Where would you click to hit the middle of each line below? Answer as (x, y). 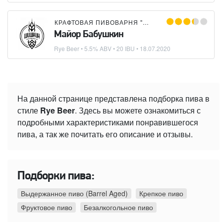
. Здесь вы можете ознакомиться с (138, 111)
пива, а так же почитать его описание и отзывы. (105, 134)
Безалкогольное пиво (118, 207)
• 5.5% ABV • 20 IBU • (110, 49)
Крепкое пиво (161, 194)
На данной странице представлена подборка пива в (113, 99)
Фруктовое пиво (47, 207)
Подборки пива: (56, 177)
